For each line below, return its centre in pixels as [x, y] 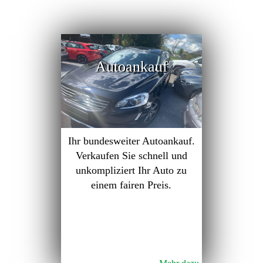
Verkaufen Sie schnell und [131, 156]
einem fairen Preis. [131, 185]
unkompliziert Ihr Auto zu [131, 170]
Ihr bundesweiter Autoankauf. [131, 141]
